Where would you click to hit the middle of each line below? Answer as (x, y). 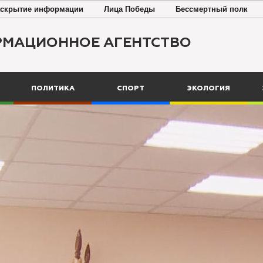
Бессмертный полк (212, 9)
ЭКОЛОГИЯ (209, 89)
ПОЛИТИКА (53, 89)
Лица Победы (129, 9)
